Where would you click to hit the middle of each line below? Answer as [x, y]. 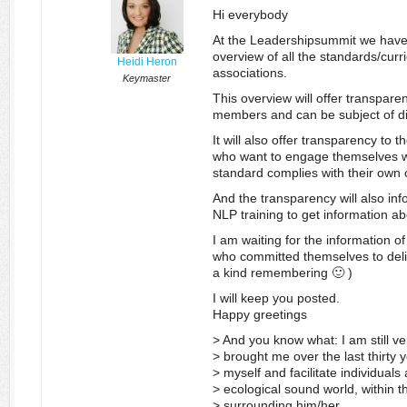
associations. [250, 73]
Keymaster [147, 78]
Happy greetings [260, 314]
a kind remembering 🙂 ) [283, 273]
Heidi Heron [147, 62]
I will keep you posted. [276, 298]
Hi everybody [250, 15]
